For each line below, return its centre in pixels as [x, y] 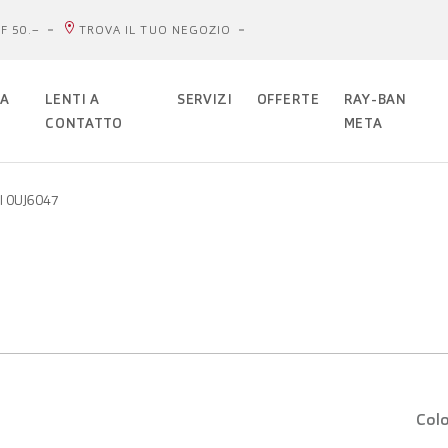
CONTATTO [84, 123]
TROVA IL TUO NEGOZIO [155, 30]
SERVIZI [204, 99]
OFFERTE [288, 99]
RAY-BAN [375, 99]
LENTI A [73, 99]
